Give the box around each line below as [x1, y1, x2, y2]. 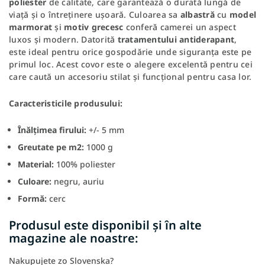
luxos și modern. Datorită [9, 33, 118, 45]
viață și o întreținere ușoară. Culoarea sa [9, 8, 180, 20]
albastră [180, 8, 215, 20]
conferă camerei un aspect [123, 21, 236, 33]
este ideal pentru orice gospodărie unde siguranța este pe [9, 46, 252, 57]
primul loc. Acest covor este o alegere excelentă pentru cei [9, 58, 253, 70]
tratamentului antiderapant [117, 33, 234, 45]
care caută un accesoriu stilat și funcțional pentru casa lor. [9, 70, 252, 82]
